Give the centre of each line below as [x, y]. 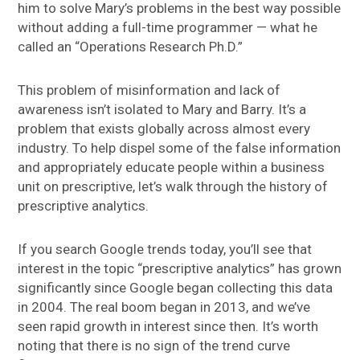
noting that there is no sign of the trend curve [154, 346]
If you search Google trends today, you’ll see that [165, 250]
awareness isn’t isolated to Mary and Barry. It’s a [162, 110]
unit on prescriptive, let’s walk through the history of [173, 187]
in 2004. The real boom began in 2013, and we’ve [164, 307]
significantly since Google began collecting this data [176, 288]
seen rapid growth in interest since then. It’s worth [168, 327]
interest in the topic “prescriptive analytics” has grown [180, 269]
